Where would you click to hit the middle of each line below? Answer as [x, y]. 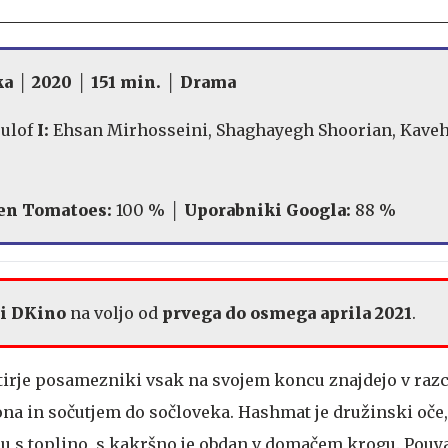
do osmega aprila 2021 [316, 313]
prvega [191, 313]
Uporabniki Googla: [267, 210]
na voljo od [114, 313]
